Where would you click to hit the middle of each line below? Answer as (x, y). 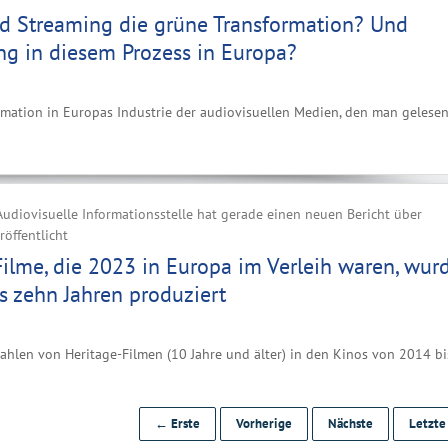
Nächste (350, 423)
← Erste (177, 423)
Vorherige (264, 423)
